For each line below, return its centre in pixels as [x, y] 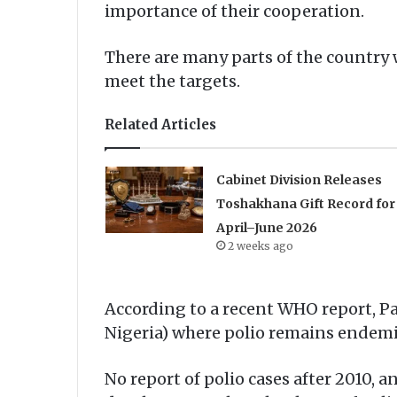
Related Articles [160, 125]
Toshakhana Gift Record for [305, 204]
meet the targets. [172, 82]
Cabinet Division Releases [299, 180]
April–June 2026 [266, 228]
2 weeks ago [260, 246]
